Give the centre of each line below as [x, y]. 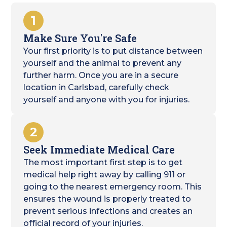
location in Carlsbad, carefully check [97, 87]
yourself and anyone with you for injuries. [107, 100]
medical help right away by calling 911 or [105, 175]
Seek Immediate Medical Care [99, 149]
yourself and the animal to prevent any [103, 63]
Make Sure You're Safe [80, 38]
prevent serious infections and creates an [108, 211]
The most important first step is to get [103, 162]
